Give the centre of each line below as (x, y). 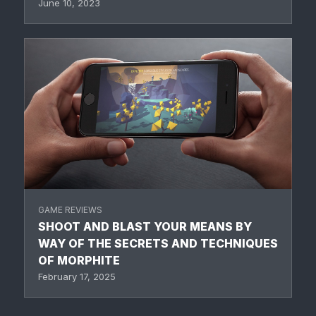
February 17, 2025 (77, 277)
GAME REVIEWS (70, 210)
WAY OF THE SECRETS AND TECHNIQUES (158, 244)
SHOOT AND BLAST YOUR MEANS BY (145, 227)
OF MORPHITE (79, 261)
